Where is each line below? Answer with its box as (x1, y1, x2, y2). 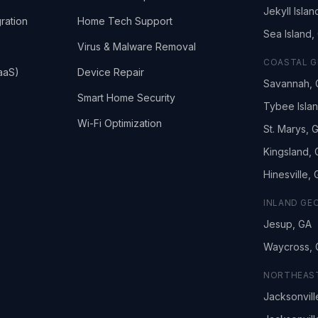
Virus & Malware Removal (77, 40, 196, 53)
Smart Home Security (77, 92, 175, 104)
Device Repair (77, 66, 144, 78)
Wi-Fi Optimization (77, 117, 162, 129)
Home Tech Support (77, 15, 172, 27)
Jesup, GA (263, 218, 312, 230)
